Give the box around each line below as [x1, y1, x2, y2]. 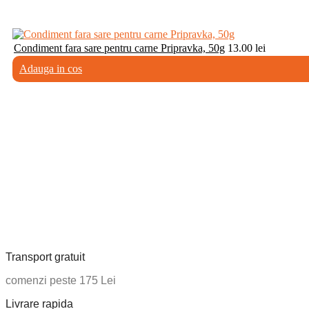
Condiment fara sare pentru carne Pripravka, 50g [14, 41, 225, 54]
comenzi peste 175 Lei [6, 274, 116, 286]
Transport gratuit [6, 250, 85, 263]
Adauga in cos [19, 62, 82, 74]
